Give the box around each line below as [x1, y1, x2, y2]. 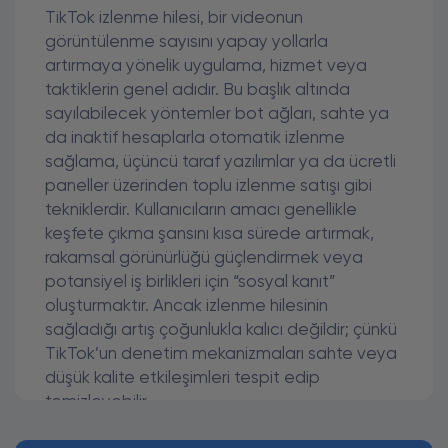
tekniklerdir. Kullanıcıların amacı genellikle [45, 202, 357, 219]
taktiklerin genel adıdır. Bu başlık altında [45, 82, 350, 99]
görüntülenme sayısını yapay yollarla [45, 34, 328, 51]
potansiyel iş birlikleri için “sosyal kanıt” [45, 274, 335, 291]
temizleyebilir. [45, 394, 150, 411]
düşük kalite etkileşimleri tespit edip [45, 370, 320, 387]
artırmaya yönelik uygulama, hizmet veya [45, 58, 367, 75]
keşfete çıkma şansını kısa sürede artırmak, [45, 226, 374, 243]
